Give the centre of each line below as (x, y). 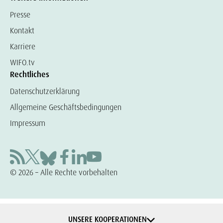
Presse (20, 15)
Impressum (28, 123)
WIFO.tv (22, 62)
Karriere (23, 47)
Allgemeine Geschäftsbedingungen (66, 107)
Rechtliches (30, 74)
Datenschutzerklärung (45, 91)
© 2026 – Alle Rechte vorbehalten (64, 172)
